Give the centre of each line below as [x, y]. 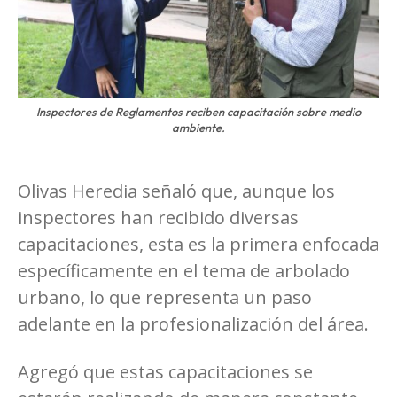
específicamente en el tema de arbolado [184, 270]
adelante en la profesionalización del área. [193, 323]
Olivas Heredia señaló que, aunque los [176, 191]
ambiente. [198, 127]
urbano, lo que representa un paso [165, 297]
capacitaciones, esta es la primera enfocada [198, 244]
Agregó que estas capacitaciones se [165, 371]
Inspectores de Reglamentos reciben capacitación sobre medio [198, 111]
